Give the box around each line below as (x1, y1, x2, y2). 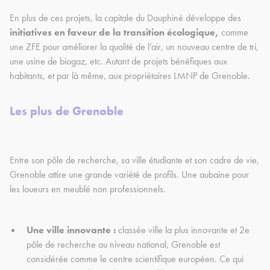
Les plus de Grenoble (10, 103, 124, 119)
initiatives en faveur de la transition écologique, (10, 26, 219, 39)
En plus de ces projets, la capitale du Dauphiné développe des (10, 11, 241, 25)
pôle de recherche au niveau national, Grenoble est (27, 238, 220, 251)
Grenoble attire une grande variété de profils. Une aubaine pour (10, 168, 249, 181)
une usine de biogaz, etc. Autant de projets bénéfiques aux (10, 55, 227, 68)
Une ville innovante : (27, 224, 118, 237)
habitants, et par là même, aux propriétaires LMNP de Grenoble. (10, 69, 253, 83)
